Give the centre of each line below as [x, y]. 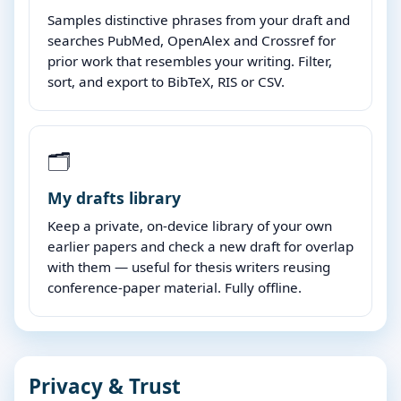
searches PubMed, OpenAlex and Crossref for [192, 41]
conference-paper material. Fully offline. [175, 287]
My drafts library [114, 198]
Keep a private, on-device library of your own [190, 225]
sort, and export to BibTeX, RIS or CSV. [166, 82]
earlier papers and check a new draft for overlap [200, 246]
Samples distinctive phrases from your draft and [199, 20]
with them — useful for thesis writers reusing [189, 266]
